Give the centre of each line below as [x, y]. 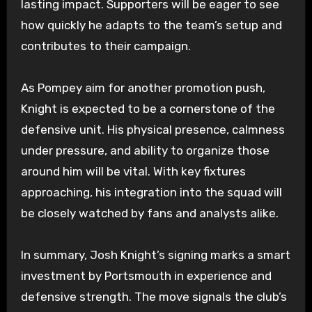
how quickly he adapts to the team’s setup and [151, 25]
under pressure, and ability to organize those [145, 151]
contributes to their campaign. [106, 46]
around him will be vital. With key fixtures [133, 172]
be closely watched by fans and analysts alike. [149, 213]
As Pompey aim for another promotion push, [143, 88]
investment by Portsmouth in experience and [146, 276]
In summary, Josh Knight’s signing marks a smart [155, 255]
